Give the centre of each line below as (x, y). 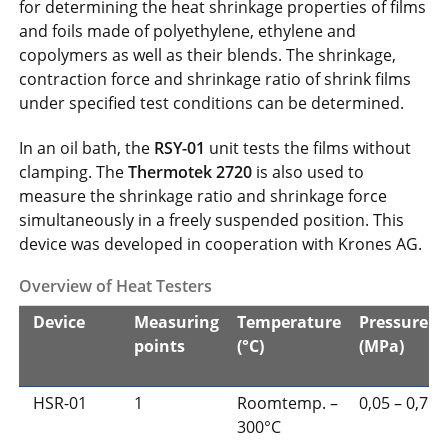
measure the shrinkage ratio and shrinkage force (203, 195)
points (159, 345)
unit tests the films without (308, 147)
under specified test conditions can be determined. (212, 103)
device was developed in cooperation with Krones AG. (221, 243)
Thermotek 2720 (190, 171)
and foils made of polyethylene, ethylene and (188, 31)
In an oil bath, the (87, 147)
